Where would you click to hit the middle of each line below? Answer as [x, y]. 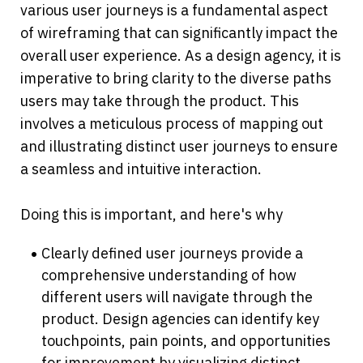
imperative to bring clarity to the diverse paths [176, 79]
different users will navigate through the [177, 297]
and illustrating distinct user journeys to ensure [179, 147]
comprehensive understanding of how [169, 275]
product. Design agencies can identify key [181, 319]
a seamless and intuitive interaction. [143, 169]
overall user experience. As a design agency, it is [181, 56]
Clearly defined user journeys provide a [173, 254]
